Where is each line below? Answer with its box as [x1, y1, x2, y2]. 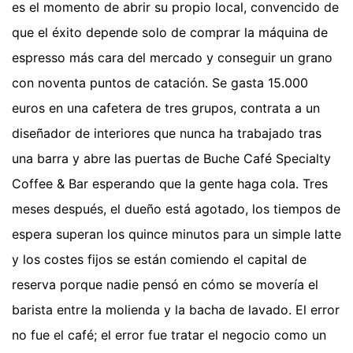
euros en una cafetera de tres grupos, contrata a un [12, 99, 320, 116]
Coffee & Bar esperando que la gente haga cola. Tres [12, 175, 328, 191]
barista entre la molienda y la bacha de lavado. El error [12, 301, 340, 318]
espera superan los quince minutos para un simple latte [12, 225, 341, 242]
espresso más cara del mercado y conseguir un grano [12, 49, 333, 65]
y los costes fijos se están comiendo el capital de [12, 251, 307, 267]
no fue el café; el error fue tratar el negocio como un [12, 326, 326, 343]
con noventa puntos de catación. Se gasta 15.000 [12, 74, 308, 91]
